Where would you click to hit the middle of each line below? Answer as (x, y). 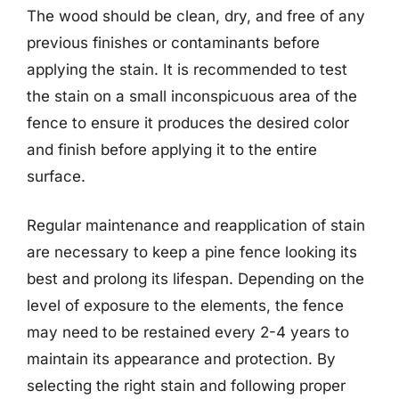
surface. (56, 176)
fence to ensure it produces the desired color (188, 122)
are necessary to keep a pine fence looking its (192, 252)
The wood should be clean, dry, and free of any (196, 16)
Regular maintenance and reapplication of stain (196, 225)
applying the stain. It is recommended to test (187, 69)
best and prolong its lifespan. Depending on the (195, 279)
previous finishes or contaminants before (173, 42)
